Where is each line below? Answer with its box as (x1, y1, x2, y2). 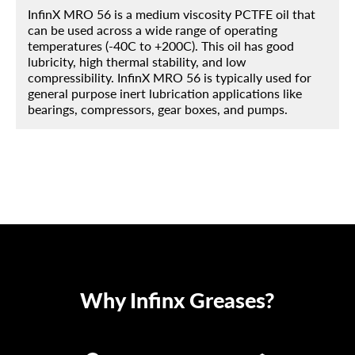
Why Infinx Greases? (80, 287, 275, 314)
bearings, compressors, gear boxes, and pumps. (28, 101, 288, 117)
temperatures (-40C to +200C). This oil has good (28, 38, 294, 54)
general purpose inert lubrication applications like (28, 86, 302, 101)
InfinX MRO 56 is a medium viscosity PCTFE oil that (28, 6, 315, 22)
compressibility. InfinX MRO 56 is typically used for (28, 70, 311, 86)
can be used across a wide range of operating (28, 22, 277, 38)
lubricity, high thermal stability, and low (28, 54, 246, 70)
